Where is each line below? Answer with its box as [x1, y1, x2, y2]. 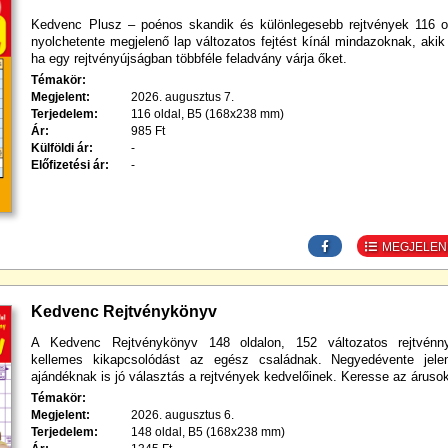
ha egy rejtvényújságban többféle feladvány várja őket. [31, 50, 348, 66]
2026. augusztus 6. [131, 407, 235, 422]
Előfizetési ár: [31, 157, 110, 172]
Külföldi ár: [31, 140, 94, 155]
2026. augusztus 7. [131, 89, 235, 104]
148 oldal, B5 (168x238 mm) [131, 424, 286, 439]
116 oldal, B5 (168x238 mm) [131, 106, 285, 121]
